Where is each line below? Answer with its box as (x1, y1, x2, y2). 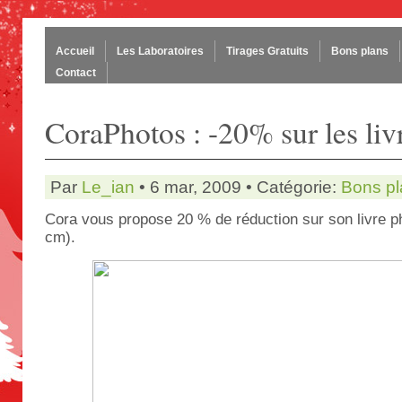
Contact (56, 66, 96, 79)
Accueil (56, 45, 94, 57)
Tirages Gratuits (226, 45, 309, 57)
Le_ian (82, 178, 135, 197)
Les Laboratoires (117, 45, 204, 57)
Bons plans (331, 45, 389, 57)
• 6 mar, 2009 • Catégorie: (135, 178, 341, 197)
